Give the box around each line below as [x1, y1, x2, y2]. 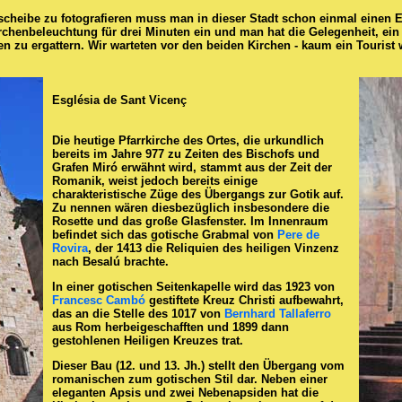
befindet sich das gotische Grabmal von [52, 228, 277, 242]
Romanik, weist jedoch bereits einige [52, 174, 258, 188]
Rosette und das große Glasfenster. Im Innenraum [52, 214, 328, 229]
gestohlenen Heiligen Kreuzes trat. [52, 334, 243, 348]
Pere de [277, 228, 319, 242]
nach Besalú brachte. [52, 255, 169, 269]
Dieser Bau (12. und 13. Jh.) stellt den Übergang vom [52, 359, 345, 373]
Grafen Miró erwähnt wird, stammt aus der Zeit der [52, 161, 332, 175]
